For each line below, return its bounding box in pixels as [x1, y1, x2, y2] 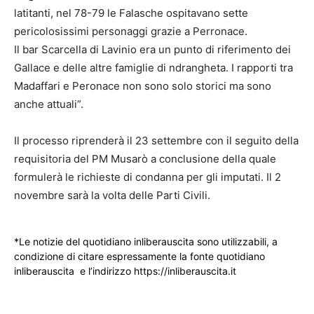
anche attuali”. [14, 97, 83, 111]
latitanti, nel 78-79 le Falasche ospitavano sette [14, 6, 248, 20]
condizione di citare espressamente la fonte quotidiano [14, 250, 265, 262]
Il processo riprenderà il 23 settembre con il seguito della [14, 133, 299, 147]
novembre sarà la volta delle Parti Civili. [14, 188, 210, 202]
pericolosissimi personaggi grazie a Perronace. [14, 24, 247, 38]
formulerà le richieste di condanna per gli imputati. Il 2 [14, 170, 281, 184]
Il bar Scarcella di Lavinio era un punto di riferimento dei [14, 42, 291, 56]
